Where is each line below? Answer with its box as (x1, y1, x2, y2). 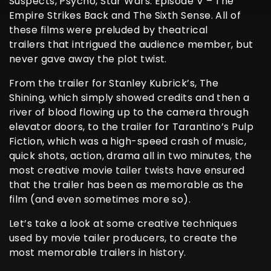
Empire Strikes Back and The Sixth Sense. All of (9, 8, 241, 22)
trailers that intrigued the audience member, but (9, 37, 253, 51)
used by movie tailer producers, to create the (9, 230, 238, 245)
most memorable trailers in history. (9, 245, 186, 260)
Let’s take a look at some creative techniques (9, 216, 238, 230)
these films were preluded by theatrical (9, 22, 208, 37)
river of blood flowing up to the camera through (9, 105, 249, 119)
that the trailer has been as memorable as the (9, 177, 244, 192)
